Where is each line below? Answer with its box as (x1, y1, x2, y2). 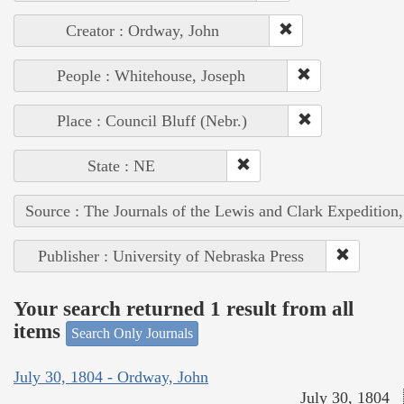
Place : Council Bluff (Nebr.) (56, 111, 247, 130)
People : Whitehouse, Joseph (57, 66, 245, 85)
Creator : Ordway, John (65, 21, 219, 40)
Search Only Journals (71, 325, 193, 341)
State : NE (87, 156, 155, 175)
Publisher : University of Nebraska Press (37, 246, 304, 265)
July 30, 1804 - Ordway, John (14, 368, 208, 387)
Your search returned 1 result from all (14, 298, 353, 321)
